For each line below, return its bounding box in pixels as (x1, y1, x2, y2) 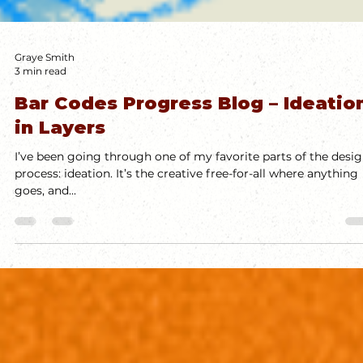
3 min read (15, 194, 66, 207)
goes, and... (15, 313, 76, 327)
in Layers (15, 246, 105, 268)
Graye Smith (15, 181, 75, 193)
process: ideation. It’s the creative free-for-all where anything (15, 296, 358, 310)
